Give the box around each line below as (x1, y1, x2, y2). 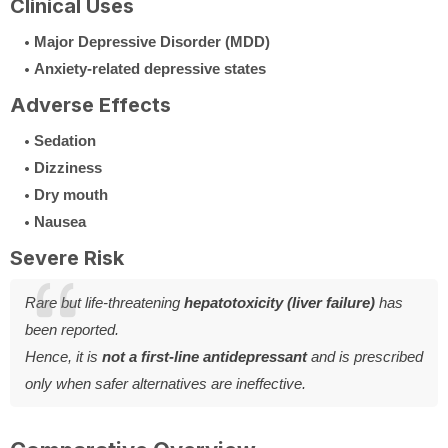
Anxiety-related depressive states (34, 59, 266, 77)
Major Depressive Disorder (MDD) (34, 32, 270, 50)
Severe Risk (10, 245, 124, 270)
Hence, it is (25, 347, 102, 365)
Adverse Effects (10, 92, 171, 117)
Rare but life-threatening (25, 293, 184, 311)
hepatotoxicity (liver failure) (184, 293, 375, 311)
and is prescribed (307, 347, 423, 365)
